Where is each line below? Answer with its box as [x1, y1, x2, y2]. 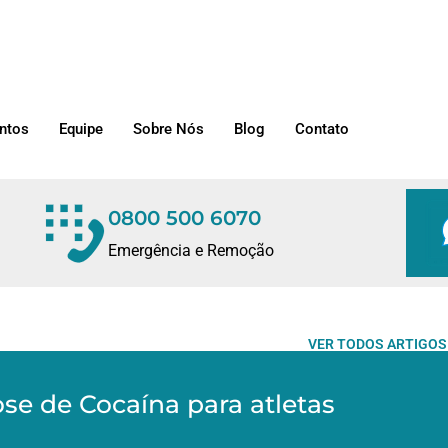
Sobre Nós [133, 120, 204, 139]
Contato [295, 120, 349, 139]
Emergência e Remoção [108, 241, 275, 261]
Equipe [59, 120, 103, 139]
